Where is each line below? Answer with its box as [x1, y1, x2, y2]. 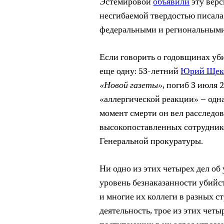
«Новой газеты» [99, 78, 163, 93]
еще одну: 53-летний [99, 64, 181, 79]
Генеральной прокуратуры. [99, 134, 203, 149]
